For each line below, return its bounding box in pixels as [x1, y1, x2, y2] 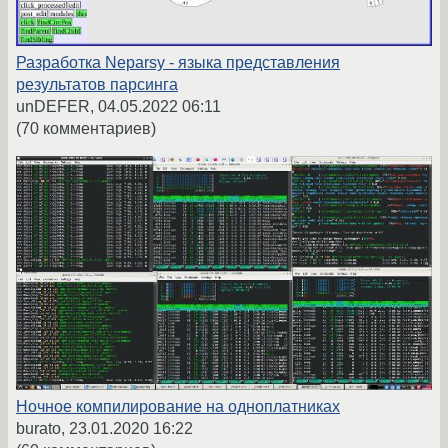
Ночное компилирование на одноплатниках [16, 397, 340, 415]
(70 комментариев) [16, 119, 156, 137]
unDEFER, [16, 97, 98, 115]
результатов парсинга [16, 75, 178, 93]
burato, [16, 419, 69, 437]
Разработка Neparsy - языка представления [16, 53, 340, 71]
